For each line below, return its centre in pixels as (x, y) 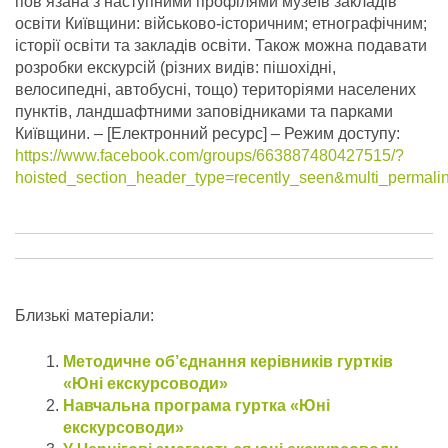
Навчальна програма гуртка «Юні (196, 406)
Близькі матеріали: (84, 316)
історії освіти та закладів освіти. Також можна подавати (221, 46)
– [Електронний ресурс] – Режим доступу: (245, 134)
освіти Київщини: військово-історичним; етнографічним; (221, 24)
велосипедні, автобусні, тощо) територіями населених (215, 90)
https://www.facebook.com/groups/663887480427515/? (209, 156)
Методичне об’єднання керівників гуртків (228, 362)
